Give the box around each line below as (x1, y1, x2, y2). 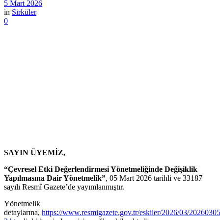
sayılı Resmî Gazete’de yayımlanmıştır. (4, 182, 124, 191)
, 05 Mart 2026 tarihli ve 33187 (106, 173, 202, 182)
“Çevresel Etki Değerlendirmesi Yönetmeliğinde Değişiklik (4, 165, 197, 173)
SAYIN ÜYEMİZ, (4, 148, 65, 157)
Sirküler (12, 7, 36, 16)
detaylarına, (4, 208, 42, 217)
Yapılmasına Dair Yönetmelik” (4, 173, 106, 182)
